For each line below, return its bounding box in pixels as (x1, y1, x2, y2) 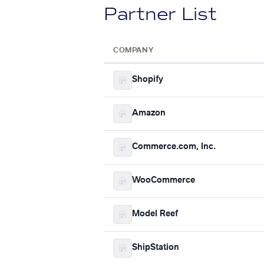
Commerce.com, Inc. (132, 143, 216, 151)
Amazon (132, 109, 166, 118)
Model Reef (132, 210, 178, 219)
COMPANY (113, 46, 154, 54)
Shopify (132, 75, 163, 84)
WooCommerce (132, 176, 195, 185)
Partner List (104, 2, 217, 25)
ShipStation (132, 243, 179, 252)
